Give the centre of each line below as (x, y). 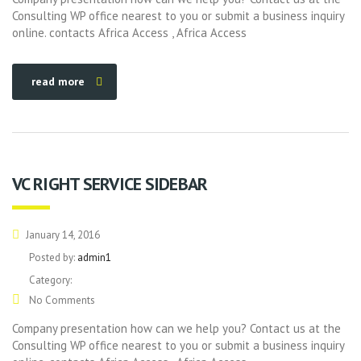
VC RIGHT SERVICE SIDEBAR (110, 184)
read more (58, 81)
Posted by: (53, 257)
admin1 (94, 257)
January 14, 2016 (62, 235)
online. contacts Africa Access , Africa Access (129, 33)
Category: (50, 280)
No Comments (61, 300)
